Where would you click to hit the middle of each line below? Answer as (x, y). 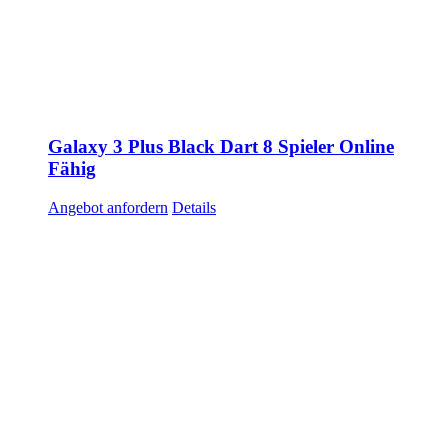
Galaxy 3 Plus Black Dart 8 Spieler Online (221, 147)
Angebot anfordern (108, 208)
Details (194, 208)
